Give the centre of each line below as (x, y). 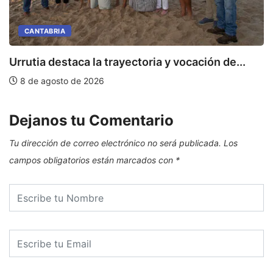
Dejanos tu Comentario (91, 121)
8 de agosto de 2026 (61, 81)
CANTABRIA (45, 31)
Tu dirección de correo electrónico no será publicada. (115, 143)
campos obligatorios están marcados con (92, 160)
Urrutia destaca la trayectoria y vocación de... (127, 62)
